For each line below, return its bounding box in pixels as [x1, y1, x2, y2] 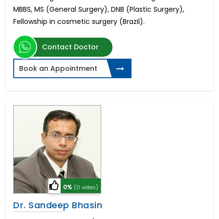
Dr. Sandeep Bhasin [13, 198, 102, 211]
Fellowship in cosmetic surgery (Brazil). [13, 17, 145, 27]
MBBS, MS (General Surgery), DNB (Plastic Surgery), [13, 4, 184, 15]
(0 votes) [74, 183, 98, 191]
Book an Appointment [19, 64, 97, 74]
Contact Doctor [42, 42, 99, 52]
